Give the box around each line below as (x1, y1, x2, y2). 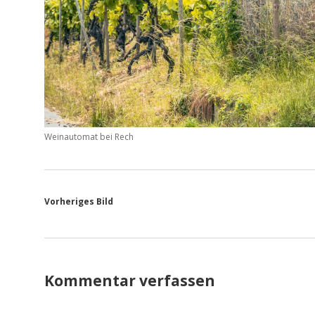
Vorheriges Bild (44, 195, 113, 207)
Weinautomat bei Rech (44, 130, 134, 143)
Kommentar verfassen (44, 270, 215, 290)
